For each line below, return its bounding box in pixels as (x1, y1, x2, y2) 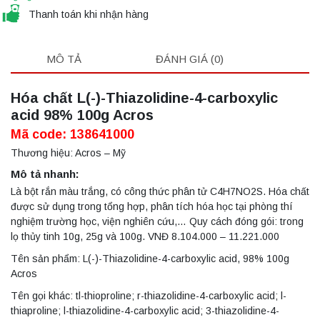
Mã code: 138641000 (11, 127, 134, 142)
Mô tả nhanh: (11, 168, 79, 181)
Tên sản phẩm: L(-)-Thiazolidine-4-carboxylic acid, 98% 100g (11, 253, 289, 265)
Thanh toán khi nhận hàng (29, 8, 149, 20)
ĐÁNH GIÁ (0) (156, 52, 224, 65)
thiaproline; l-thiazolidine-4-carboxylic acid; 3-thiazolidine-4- (11, 305, 279, 317)
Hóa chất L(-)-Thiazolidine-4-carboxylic (11, 90, 278, 106)
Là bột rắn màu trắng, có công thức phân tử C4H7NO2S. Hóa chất (11, 186, 309, 198)
